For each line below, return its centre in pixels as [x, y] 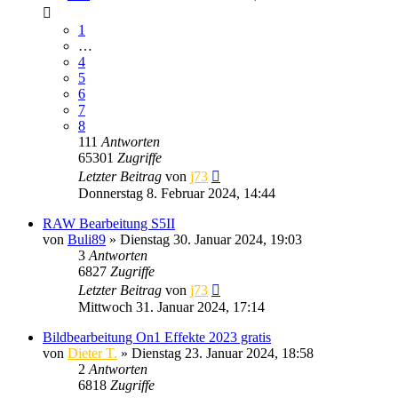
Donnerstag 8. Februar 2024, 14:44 [177, 193]
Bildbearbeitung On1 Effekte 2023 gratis [157, 337]
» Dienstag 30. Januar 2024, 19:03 [204, 239]
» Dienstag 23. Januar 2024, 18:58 [215, 353]
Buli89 [87, 239]
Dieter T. [92, 353]
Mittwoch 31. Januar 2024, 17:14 [171, 306]
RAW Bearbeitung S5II [109, 223]
